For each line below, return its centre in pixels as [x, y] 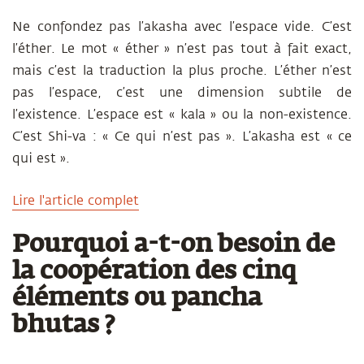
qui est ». [41, 158]
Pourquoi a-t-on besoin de [173, 245]
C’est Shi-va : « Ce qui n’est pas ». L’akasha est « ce [182, 136]
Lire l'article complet [76, 201]
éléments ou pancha [137, 299]
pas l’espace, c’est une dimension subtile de [182, 93]
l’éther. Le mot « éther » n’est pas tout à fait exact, [182, 49]
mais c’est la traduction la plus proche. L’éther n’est [182, 71]
